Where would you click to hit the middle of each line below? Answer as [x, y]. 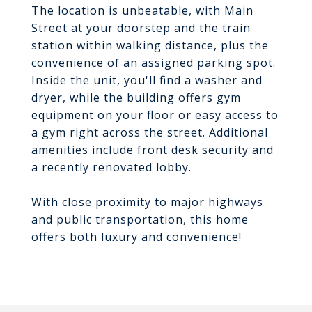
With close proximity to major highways [147, 202]
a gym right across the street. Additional [150, 132]
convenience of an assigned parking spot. [154, 63]
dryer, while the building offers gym [136, 97]
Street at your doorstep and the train [141, 28]
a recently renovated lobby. [111, 167]
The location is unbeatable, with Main [142, 10]
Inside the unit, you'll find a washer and [147, 80]
